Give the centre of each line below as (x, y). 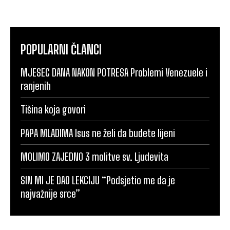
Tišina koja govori (53, 110)
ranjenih (36, 86)
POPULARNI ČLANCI (61, 50)
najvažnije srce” (50, 194)
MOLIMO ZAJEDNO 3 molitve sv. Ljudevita (94, 157)
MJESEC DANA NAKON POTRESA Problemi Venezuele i (114, 73)
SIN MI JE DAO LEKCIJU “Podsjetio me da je (98, 180)
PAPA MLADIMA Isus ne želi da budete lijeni (98, 133)
